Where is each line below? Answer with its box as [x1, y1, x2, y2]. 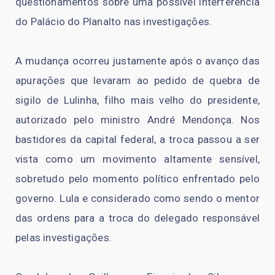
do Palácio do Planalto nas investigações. [15, 15, 212, 28]
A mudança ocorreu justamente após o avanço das [15, 55, 260, 68]
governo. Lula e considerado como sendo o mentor [15, 192, 260, 205]
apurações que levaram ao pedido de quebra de [15, 74, 260, 87]
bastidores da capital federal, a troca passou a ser [15, 133, 260, 146]
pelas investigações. [15, 231, 112, 244]
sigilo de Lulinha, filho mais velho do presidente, [15, 94, 260, 107]
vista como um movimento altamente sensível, [15, 153, 260, 166]
